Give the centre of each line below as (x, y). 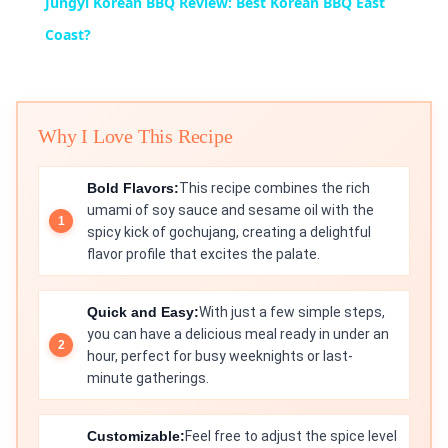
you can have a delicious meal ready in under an (238, 334)
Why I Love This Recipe (135, 136)
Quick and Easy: (143, 312)
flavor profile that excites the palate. (203, 254)
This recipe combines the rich (274, 188)
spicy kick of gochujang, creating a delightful (229, 232)
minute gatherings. (148, 378)
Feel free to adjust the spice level (291, 436)
